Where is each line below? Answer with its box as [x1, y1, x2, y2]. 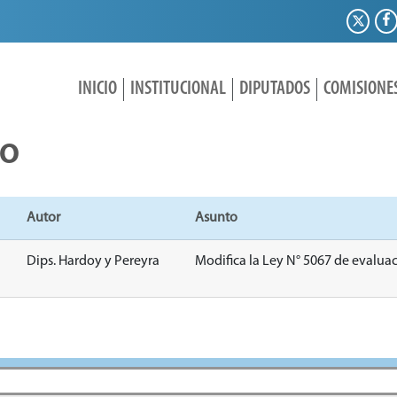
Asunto [194, 211, 237, 226]
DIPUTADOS [238, 79, 310, 99]
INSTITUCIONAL [129, 79, 226, 99]
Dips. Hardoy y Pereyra [27, 254, 160, 269]
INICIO [77, 79, 117, 99]
